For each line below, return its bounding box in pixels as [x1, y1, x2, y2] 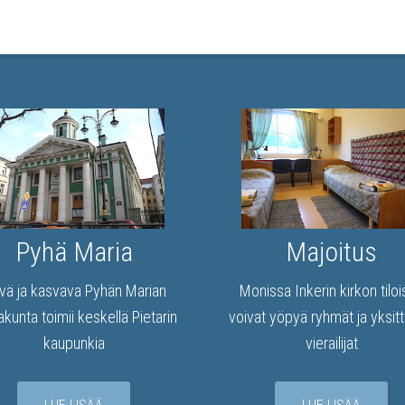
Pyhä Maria [14, 236, 133, 268]
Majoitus [286, 236, 377, 268]
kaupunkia [42, 334, 105, 353]
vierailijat [305, 334, 358, 353]
